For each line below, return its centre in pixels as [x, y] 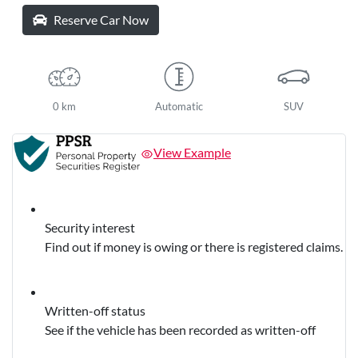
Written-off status [95, 310]
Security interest [90, 227]
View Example [192, 152]
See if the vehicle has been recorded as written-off [180, 329]
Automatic [179, 107]
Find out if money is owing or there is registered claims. [194, 246]
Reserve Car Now [101, 20]
